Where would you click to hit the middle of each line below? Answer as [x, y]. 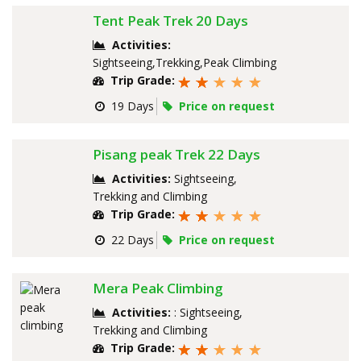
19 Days [129, 106]
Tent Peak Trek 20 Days [170, 21]
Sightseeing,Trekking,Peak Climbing [185, 63]
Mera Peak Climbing [158, 288]
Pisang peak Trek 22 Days [176, 155]
